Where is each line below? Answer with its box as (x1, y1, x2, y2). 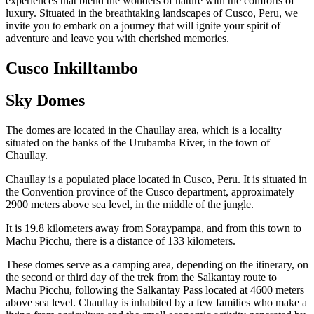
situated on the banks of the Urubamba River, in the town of (6, 137, 270, 149)
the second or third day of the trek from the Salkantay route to (6, 271, 277, 284)
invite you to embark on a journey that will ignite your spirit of (6, 19, 280, 32)
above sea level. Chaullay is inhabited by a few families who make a (6, 296, 307, 309)
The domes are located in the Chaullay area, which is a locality (6, 124, 282, 137)
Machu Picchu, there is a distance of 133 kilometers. (6, 235, 235, 247)
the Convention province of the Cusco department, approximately (6, 186, 294, 198)
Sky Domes (6, 91, 85, 110)
